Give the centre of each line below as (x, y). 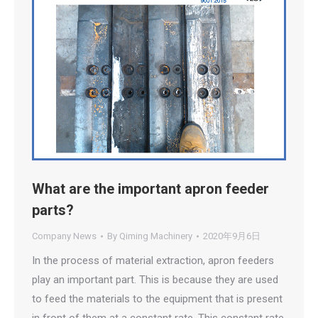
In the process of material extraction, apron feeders (153, 261)
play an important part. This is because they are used (155, 280)
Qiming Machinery (156, 236)
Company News (64, 236)
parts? (53, 210)
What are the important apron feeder (150, 189)
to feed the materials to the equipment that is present (157, 299)
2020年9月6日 (232, 236)
